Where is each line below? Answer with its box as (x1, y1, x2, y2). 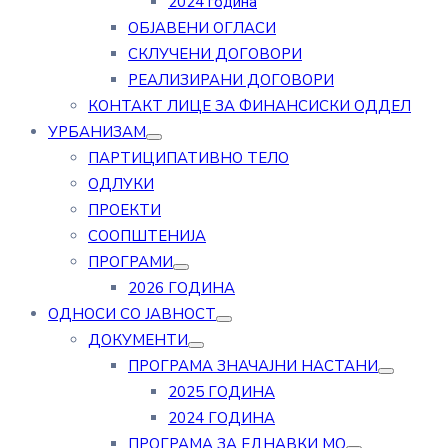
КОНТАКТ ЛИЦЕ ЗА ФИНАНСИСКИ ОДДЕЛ (88, 96, 411, 116)
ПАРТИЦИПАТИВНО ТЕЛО (88, 148, 289, 168)
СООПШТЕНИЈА (88, 226, 206, 246)
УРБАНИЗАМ (48, 122, 146, 142)
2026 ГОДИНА (128, 278, 235, 298)
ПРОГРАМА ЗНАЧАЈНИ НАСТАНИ (128, 356, 378, 376)
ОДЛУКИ (88, 174, 154, 194)
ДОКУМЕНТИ (88, 330, 188, 350)
